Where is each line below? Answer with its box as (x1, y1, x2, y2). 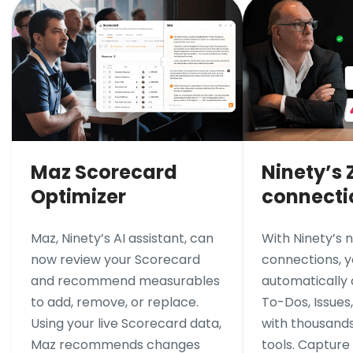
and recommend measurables (31, 272, 220, 291)
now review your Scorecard (31, 251, 200, 269)
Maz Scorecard (31, 159, 177, 186)
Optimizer (31, 184, 126, 210)
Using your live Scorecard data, (31, 314, 221, 333)
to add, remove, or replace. (31, 293, 199, 312)
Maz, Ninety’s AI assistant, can (31, 229, 214, 248)
